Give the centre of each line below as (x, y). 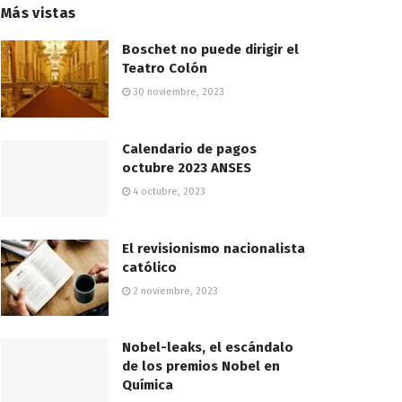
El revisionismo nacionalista (214, 248)
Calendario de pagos (189, 149)
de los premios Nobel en (201, 367)
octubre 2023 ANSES (187, 167)
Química (148, 385)
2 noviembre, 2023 (174, 291)
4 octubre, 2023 (168, 191)
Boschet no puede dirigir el (210, 49)
